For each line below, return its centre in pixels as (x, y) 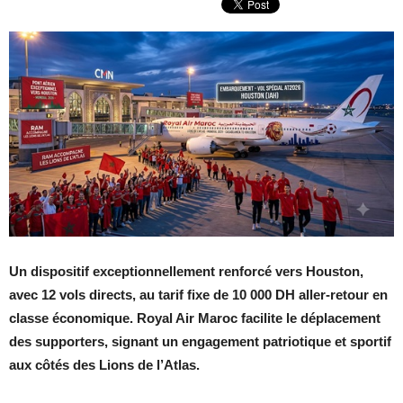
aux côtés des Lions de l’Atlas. (104, 364)
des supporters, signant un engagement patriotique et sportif (200, 341)
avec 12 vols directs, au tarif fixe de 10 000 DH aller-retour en (198, 294)
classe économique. (73, 318)
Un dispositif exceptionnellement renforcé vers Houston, (186, 271)
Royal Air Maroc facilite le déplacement (259, 318)
